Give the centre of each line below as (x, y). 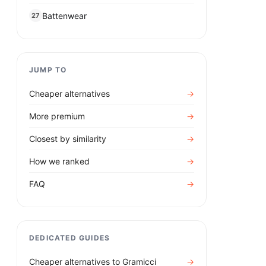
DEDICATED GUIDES (70, 238)
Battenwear (64, 15)
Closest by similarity (68, 139)
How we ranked (59, 161)
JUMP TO (48, 70)
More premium (57, 116)
